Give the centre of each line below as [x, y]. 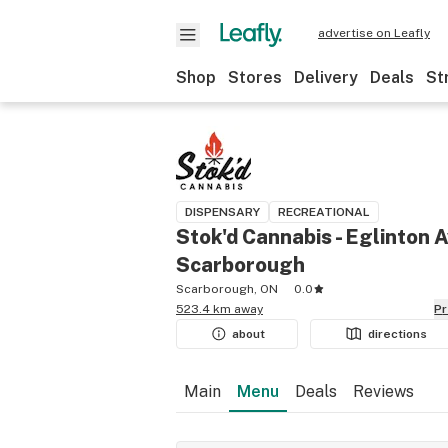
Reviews [383, 391]
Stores [255, 77]
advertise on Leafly [374, 33]
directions [398, 334]
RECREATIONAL [324, 212]
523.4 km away [219, 309]
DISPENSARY [222, 212]
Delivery [326, 77]
